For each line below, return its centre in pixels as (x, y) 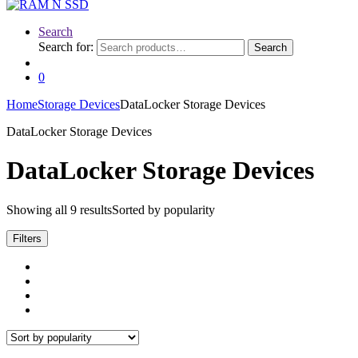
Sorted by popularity (163, 209)
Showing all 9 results (59, 209)
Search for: (66, 47)
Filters (27, 238)
